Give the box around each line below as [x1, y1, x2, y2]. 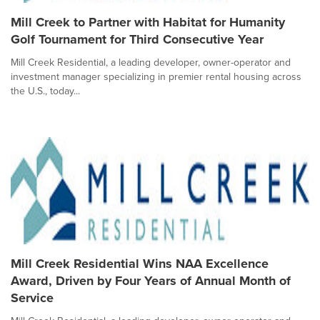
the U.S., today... [11, 84, 80, 98]
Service [11, 289, 54, 307]
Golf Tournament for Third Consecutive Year [11, 30, 264, 49]
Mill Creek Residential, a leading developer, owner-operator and [11, 55, 291, 69]
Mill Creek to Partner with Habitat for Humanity [11, 13, 285, 31]
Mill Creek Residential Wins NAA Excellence [11, 254, 269, 273]
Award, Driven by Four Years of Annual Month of [11, 271, 291, 290]
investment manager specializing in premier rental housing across [11, 69, 301, 84]
